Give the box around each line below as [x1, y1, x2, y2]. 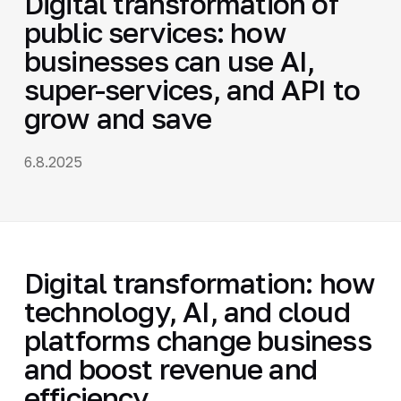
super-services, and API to [23, 72, 361, 107]
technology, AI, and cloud [23, 294, 350, 328]
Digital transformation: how [23, 265, 376, 300]
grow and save [23, 100, 212, 135]
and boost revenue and [23, 351, 318, 386]
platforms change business [23, 322, 371, 357]
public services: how [23, 14, 286, 49]
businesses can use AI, [23, 43, 315, 78]
